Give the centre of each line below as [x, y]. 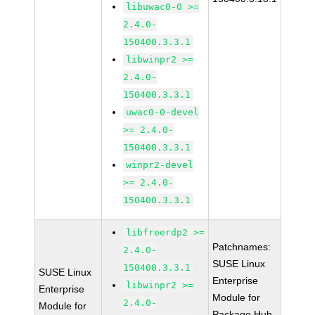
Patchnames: [242, 247]
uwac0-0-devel [163, 112]
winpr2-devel [160, 165]
